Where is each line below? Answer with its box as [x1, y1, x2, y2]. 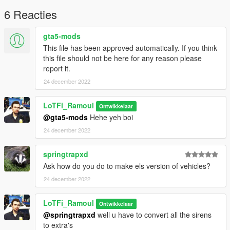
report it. [43, 63, 70, 74]
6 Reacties [4, 6, 57, 23]
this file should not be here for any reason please [43, 53, 202, 64]
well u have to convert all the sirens [95, 209, 212, 220]
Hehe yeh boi [88, 112, 133, 123]
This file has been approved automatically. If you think [43, 43, 217, 53]
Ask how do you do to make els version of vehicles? [43, 161, 210, 171]
